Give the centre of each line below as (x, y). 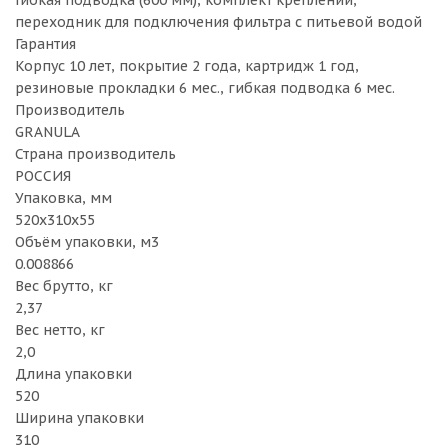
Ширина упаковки (79, 418)
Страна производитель (95, 154)
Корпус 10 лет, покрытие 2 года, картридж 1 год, (187, 66)
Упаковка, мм (63, 198)
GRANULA (47, 132)
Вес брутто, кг (64, 286)
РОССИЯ (43, 176)
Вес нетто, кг (60, 330)
